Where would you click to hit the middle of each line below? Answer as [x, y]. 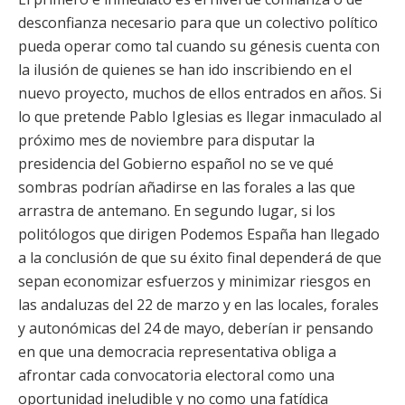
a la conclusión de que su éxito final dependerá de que [200, 258]
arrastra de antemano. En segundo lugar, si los [177, 211]
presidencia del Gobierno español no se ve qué [176, 164]
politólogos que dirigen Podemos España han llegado [199, 234]
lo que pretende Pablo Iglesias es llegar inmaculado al [200, 117]
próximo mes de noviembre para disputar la [166, 140]
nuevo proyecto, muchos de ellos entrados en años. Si [200, 93]
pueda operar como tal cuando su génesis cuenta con [199, 46]
